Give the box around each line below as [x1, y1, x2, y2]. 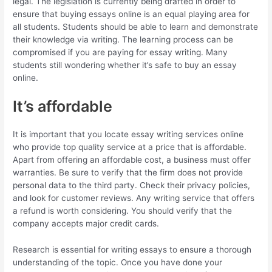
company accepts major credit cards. [13, 219, 160, 229]
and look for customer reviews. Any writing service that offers [13, 193, 255, 203]
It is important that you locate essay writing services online [13, 129, 244, 140]
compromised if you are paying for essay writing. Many [13, 47, 228, 57]
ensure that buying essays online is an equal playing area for [13, 8, 250, 19]
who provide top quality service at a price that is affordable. [13, 142, 247, 152]
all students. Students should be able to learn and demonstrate [13, 21, 259, 32]
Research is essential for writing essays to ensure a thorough [13, 245, 252, 255]
